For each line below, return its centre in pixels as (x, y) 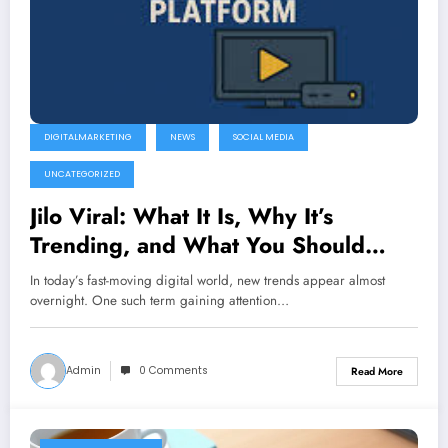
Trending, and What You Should (197, 245)
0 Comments (173, 371)
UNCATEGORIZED (82, 174)
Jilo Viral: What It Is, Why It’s (181, 216)
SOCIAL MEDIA (263, 137)
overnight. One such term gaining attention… (159, 301)
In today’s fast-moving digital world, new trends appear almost (207, 281)
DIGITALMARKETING (88, 137)
